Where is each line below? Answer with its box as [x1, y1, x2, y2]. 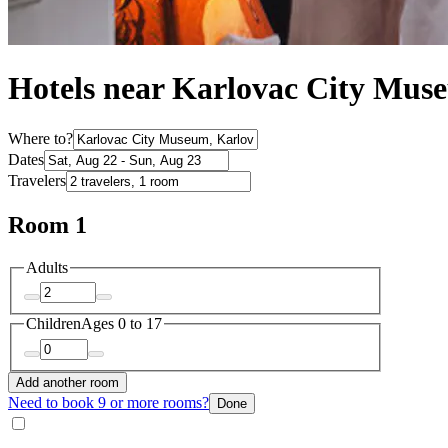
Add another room [16, 374, 119, 390]
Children [26, 315, 81, 333]
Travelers [8, 171, 66, 189]
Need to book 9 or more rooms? [8, 393, 209, 411]
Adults [26, 258, 68, 276]
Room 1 [8, 211, 87, 238]
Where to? [8, 129, 73, 147]
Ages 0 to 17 [81, 315, 162, 333]
